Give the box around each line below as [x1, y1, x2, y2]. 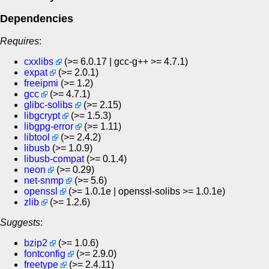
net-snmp [24, 175, 64, 186]
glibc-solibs [24, 99, 73, 110]
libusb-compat [24, 153, 84, 164]
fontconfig [24, 248, 65, 259]
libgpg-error [24, 121, 73, 131]
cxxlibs [24, 56, 53, 67]
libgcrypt [24, 110, 60, 121]
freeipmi [24, 77, 58, 88]
